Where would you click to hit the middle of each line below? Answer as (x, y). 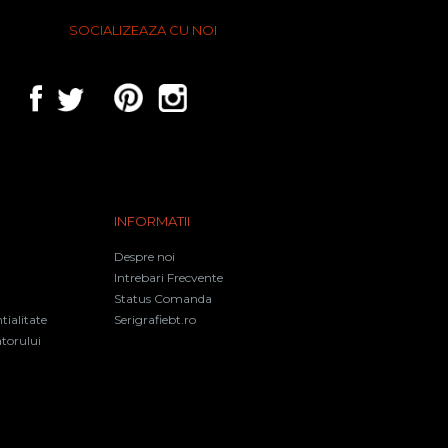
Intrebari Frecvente (168, 277)
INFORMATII (152, 220)
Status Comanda (163, 298)
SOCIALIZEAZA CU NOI (143, 29)
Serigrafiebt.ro (155, 319)
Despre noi (144, 256)
